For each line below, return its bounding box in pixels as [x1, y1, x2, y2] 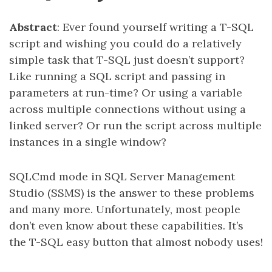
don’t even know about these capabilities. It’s [9, 219, 243, 233]
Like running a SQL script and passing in [9, 69, 225, 83]
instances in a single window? [9, 135, 166, 149]
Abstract [9, 20, 57, 34]
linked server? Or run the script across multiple [9, 118, 262, 132]
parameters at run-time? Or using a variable [9, 86, 242, 100]
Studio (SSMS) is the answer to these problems [9, 186, 254, 200]
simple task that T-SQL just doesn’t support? [9, 53, 245, 67]
